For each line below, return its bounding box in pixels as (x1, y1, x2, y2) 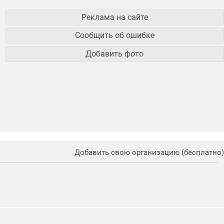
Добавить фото (85, 49, 144, 59)
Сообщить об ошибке (74, 30, 154, 40)
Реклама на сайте (81, 12, 148, 22)
